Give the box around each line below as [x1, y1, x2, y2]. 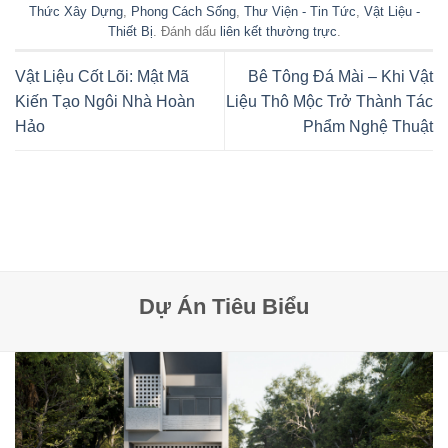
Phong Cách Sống [130, 3, 236, 19]
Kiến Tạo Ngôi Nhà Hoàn [15, 92, 195, 110]
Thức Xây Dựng [28, 3, 123, 19]
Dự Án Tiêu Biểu [139, 293, 309, 319]
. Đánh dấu [152, 23, 220, 39]
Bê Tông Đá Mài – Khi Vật [248, 67, 433, 85]
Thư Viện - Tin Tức [243, 3, 356, 19]
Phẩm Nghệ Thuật [303, 117, 433, 135]
